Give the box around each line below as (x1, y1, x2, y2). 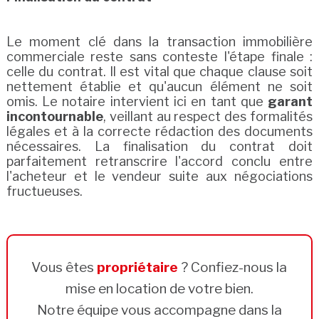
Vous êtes (31, 259, 98, 276)
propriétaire (97, 259, 179, 276)
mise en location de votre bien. (65, 281, 253, 298)
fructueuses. (6, 184, 83, 199)
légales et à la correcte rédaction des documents (6, 124, 313, 140)
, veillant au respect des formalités (103, 109, 313, 125)
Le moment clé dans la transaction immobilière (6, 34, 313, 50)
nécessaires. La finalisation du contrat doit (6, 139, 313, 155)
